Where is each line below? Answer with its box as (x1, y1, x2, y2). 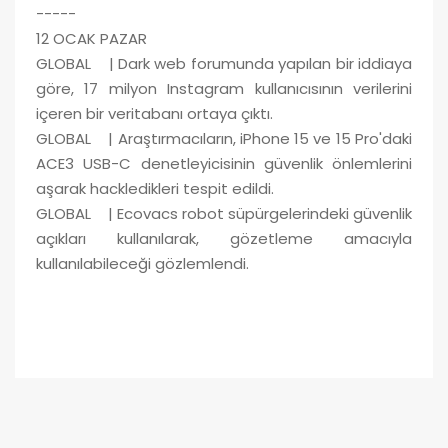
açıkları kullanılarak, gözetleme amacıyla (36, 227, 412, 249)
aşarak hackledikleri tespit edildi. (36, 177, 274, 199)
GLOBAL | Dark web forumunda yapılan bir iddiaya (36, 52, 412, 74)
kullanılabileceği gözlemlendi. (36, 252, 249, 274)
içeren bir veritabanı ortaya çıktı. (36, 102, 273, 124)
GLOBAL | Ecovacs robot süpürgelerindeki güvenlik (36, 202, 412, 224)
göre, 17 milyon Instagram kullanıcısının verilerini (36, 77, 412, 99)
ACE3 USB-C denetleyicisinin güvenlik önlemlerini (36, 152, 412, 174)
